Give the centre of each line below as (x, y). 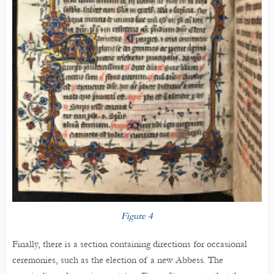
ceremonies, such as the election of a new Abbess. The (118, 260)
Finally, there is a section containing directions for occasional (130, 244)
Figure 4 (137, 216)
